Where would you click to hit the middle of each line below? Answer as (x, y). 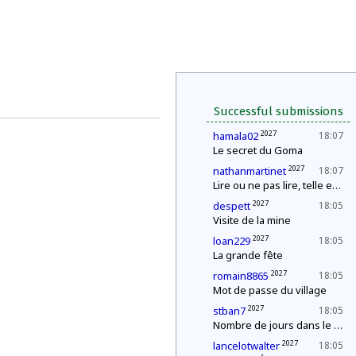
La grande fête (248, 255)
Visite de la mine (252, 220)
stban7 (229, 311)
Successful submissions (278, 111)
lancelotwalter (246, 346)
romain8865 (241, 276)
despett (232, 206)
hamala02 (236, 136)
